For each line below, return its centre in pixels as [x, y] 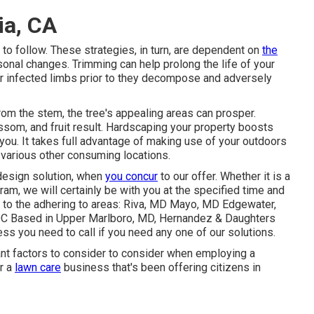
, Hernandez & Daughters [215, 218]
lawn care [38, 267]
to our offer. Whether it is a [224, 176]
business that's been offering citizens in [161, 267]
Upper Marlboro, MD [105, 218]
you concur [131, 176]
